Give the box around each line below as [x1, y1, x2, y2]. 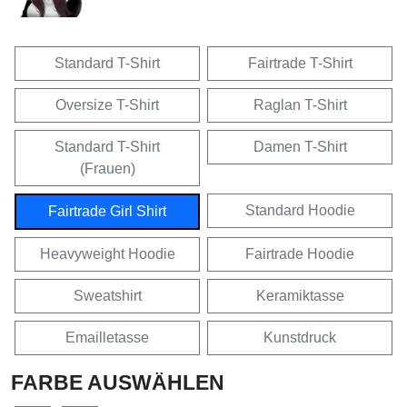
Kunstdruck [263, 330, 336, 346]
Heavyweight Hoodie [39, 246, 175, 263]
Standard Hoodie [244, 203, 355, 219]
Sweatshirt [73, 288, 142, 304]
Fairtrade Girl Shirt [48, 203, 166, 220]
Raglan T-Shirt [253, 97, 347, 114]
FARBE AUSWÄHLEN [11, 371, 224, 395]
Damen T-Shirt [253, 139, 347, 155]
